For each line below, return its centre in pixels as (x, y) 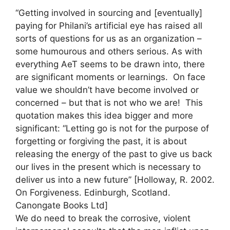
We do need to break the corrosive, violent (103, 218)
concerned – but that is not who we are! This (109, 102)
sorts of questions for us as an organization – (109, 38)
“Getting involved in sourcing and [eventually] (109, 13)
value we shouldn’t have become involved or (107, 90)
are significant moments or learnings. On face (110, 77)
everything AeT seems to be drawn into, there (110, 64)
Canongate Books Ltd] (62, 205)
